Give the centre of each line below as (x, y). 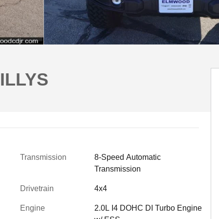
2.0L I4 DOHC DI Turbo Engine (148, 208)
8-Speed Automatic (127, 157)
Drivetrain (37, 188)
